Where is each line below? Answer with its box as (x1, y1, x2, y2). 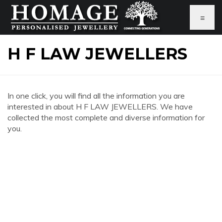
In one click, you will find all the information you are (7, 91, 185, 101)
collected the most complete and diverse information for (7, 112, 205, 122)
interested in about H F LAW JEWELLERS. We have (7, 102, 193, 111)
